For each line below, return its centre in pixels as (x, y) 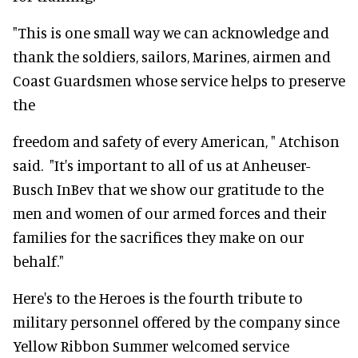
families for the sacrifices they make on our (159, 237)
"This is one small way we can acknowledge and (171, 32)
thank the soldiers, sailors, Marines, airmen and (172, 56)
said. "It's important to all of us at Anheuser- (161, 165)
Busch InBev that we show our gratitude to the (168, 189)
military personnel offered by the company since (176, 322)
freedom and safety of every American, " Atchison (176, 141)
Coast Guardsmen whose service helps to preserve (179, 80)
